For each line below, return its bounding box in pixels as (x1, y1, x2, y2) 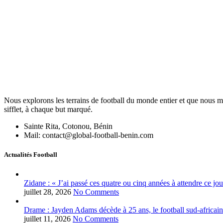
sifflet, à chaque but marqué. (4, 105, 93, 113)
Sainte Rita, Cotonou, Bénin (24, 121, 112, 130)
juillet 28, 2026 (24, 188, 71, 197)
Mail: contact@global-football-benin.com (24, 130, 153, 139)
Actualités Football (4, 150, 57, 158)
